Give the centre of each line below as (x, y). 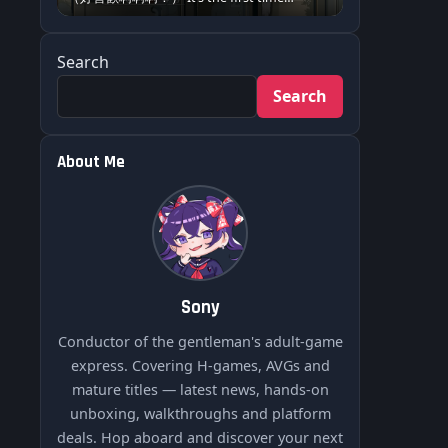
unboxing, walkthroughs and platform (200, 414)
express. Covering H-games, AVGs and (200, 366)
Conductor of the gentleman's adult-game (200, 342)
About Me (91, 162)
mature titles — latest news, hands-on (200, 390)
